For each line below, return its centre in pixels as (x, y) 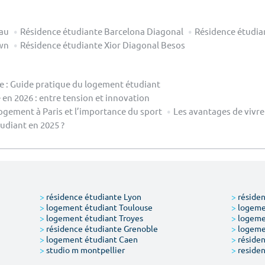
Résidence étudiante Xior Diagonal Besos (103, 44)
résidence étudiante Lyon (93, 196)
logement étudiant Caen (91, 239)
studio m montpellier (85, 249)
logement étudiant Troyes (94, 217)
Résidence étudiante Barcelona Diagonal (102, 31)
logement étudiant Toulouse (99, 207)
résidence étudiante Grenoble (101, 228)
